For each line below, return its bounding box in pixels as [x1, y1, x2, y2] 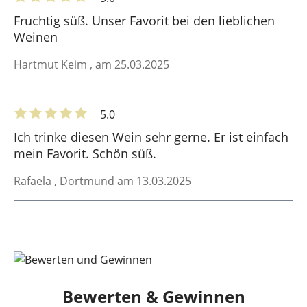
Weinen [14, 28, 58, 45]
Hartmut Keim [14, 56, 90, 72]
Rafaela [14, 173, 54, 188]
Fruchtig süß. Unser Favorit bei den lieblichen [14, 12, 275, 29]
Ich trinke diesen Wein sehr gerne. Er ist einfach [14, 128, 288, 145]
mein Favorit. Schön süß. [14, 145, 156, 162]
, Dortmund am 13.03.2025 [54, 173, 191, 188]
